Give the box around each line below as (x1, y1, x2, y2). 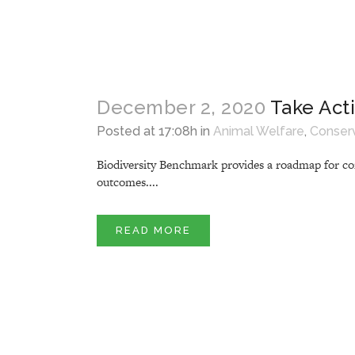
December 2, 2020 (97, 95, 265, 119)
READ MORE (116, 223, 191, 236)
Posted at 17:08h (97, 123, 197, 139)
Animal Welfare (213, 123, 304, 139)
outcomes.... (97, 173, 158, 190)
